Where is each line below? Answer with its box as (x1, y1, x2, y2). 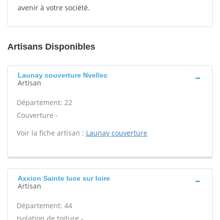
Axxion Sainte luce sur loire (18, 174, 110, 182)
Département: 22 (17, 98, 72, 107)
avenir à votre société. (18, 3, 90, 12)
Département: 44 (17, 201, 72, 210)
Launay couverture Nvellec (18, 71, 108, 79)
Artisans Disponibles (7, 42, 95, 52)
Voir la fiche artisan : (17, 128, 86, 137)
